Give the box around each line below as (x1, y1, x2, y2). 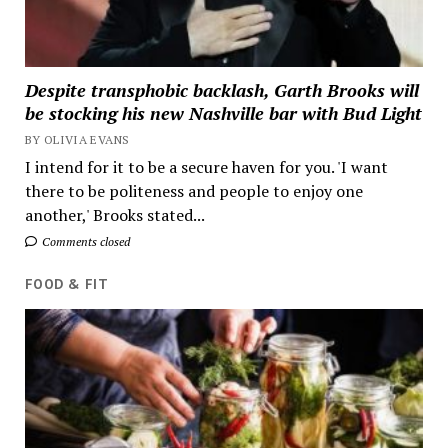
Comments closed (38, 234, 130, 250)
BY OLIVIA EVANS (24, 132, 130, 148)
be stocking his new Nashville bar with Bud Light (24, 101, 422, 126)
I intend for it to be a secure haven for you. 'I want (24, 156, 388, 179)
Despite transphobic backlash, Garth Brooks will (24, 78, 419, 103)
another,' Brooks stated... (24, 204, 205, 227)
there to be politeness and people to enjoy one (24, 180, 363, 203)
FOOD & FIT (24, 275, 109, 294)
